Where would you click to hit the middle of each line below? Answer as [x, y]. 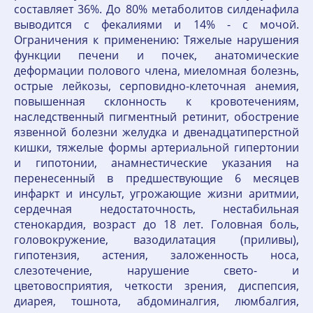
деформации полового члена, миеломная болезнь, [156, 71]
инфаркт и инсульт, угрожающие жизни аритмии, [156, 194]
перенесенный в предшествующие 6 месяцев [156, 178]
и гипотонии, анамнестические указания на [156, 163]
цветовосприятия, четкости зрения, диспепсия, [156, 286]
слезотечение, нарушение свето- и [156, 270]
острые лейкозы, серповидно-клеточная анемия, [156, 86]
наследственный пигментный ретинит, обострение [156, 117]
